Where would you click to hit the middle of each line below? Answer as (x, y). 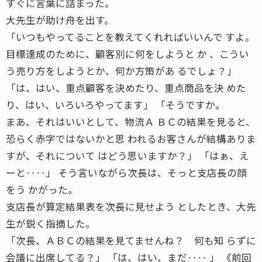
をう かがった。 (42, 189)
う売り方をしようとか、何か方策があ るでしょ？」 (121, 70)
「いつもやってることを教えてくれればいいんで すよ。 (130, 37)
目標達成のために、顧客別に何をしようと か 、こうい (127, 54)
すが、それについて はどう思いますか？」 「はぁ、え (127, 155)
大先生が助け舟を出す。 (60, 20)
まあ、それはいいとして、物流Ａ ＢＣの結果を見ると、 (131, 121)
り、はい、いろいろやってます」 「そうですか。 (116, 104)
